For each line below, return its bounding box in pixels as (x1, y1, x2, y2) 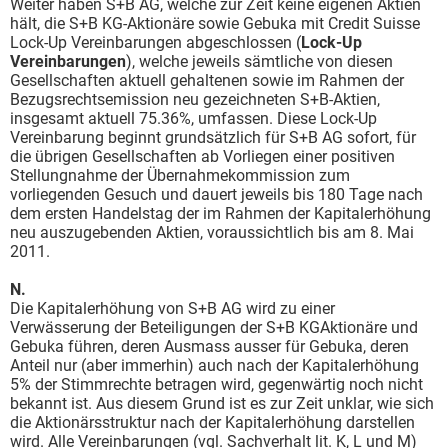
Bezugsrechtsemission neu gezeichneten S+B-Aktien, (10, 89, 380, 109)
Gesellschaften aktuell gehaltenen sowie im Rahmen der (10, 70, 404, 90)
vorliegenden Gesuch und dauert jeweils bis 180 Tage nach (10, 184, 423, 204)
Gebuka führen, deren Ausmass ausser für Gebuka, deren (10, 336, 409, 356)
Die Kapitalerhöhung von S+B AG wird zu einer (10, 298, 335, 318)
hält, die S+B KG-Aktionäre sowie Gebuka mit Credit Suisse (10, 13, 420, 33)
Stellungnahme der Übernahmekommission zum (10, 165, 350, 185)
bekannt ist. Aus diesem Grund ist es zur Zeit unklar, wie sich (10, 393, 434, 413)
